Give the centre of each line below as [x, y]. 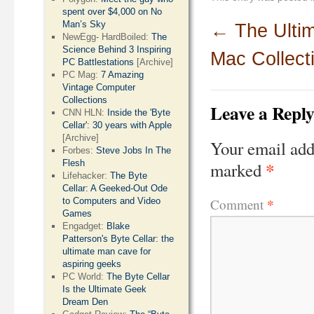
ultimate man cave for [107, 251]
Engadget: [85, 226]
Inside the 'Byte [139, 112]
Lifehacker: [87, 176]
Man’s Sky [84, 24]
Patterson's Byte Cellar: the [118, 239]
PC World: [85, 277]
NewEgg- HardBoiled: [107, 37]
